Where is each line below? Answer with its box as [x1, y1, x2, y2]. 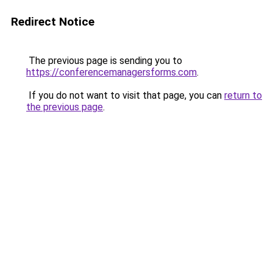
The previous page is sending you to [26, 55, 182, 66]
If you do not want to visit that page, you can [26, 90, 224, 101]
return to [224, 90, 262, 101]
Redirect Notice [11, 15, 94, 29]
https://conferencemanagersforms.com [26, 66, 197, 78]
